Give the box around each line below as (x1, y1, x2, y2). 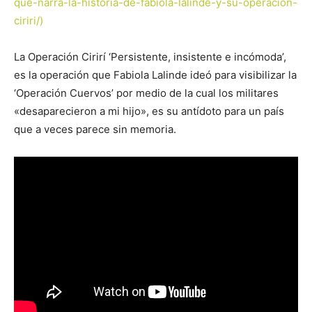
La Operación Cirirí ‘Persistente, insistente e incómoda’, (14, 50, 286, 63)
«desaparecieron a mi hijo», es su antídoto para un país (14, 104, 284, 118)
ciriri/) (14, 14, 43, 27)
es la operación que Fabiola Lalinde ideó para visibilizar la (14, 68, 297, 81)
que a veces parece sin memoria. (14, 123, 176, 136)
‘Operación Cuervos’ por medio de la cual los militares (14, 86, 279, 100)
